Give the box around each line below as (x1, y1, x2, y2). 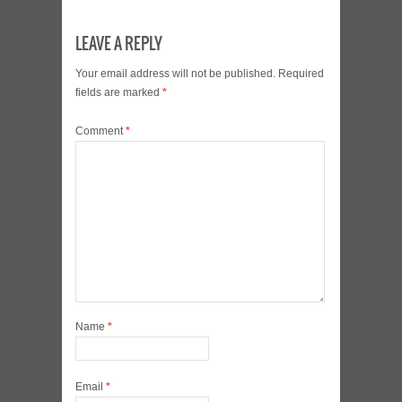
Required (278, 67, 324, 81)
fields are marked (75, 86, 162, 100)
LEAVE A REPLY (75, 31, 162, 57)
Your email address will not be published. (75, 67, 275, 81)
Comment (75, 125, 126, 138)
